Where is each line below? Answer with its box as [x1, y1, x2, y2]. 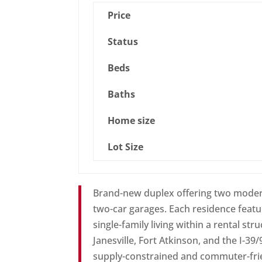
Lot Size [108, 140, 144, 154]
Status [108, 35, 139, 49]
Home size [108, 114, 156, 127]
